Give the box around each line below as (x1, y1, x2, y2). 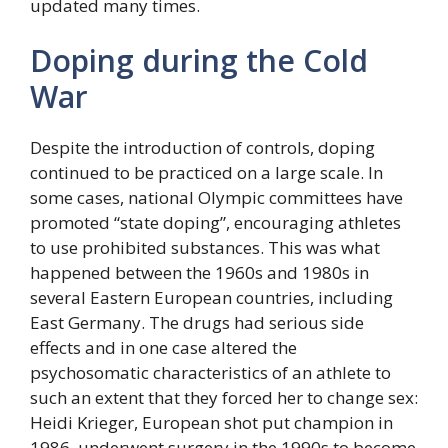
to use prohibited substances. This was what (30, 236, 380, 259)
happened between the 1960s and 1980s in (30, 261, 369, 284)
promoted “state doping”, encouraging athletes (30, 211, 401, 234)
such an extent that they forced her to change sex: (30, 386, 418, 409)
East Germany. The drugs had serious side (30, 311, 364, 334)
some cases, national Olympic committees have (30, 186, 403, 209)
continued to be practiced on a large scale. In (30, 161, 383, 184)
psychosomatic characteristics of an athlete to (30, 361, 391, 384)
